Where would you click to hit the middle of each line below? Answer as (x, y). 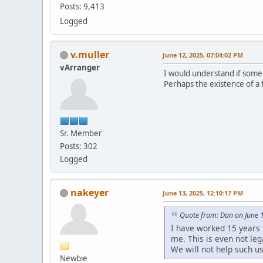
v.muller (90, 54)
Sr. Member (81, 133)
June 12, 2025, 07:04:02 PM (203, 55)
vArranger (80, 67)
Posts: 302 (79, 146)
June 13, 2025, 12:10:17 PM (203, 193)
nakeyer (90, 192)
